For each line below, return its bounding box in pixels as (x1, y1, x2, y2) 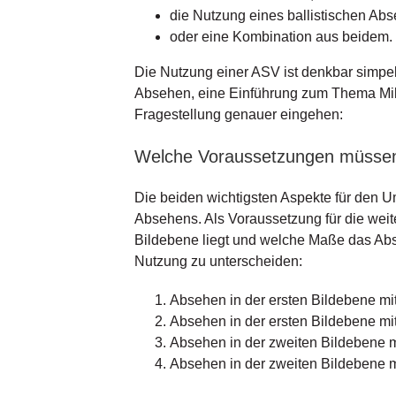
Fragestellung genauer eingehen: (133, 107, 343, 123)
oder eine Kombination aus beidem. (169, 29, 392, 45)
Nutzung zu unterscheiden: (133, 254, 302, 270)
